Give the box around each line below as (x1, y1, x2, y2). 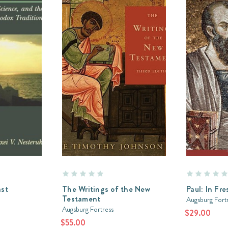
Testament (62, 193, 101, 205)
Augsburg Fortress (62, 204, 113, 214)
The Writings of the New (62, 183, 150, 195)
